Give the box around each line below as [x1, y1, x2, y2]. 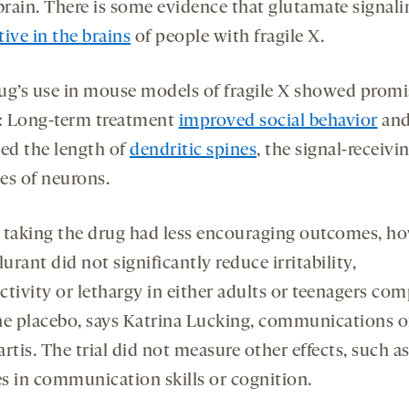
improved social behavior [178, 112, 378, 131]
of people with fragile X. [131, 28, 324, 47]
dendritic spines [130, 142, 257, 161]
